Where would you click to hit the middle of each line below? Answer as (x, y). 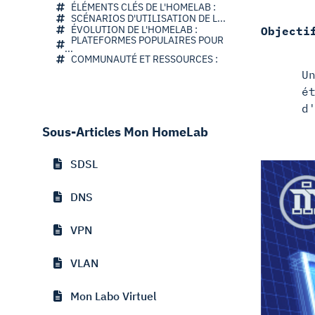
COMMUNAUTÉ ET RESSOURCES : (142, 59)
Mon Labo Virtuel (109, 296)
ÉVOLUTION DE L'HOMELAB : (131, 30)
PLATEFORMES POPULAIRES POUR (144, 40)
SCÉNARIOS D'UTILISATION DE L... (146, 18)
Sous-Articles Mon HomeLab (125, 132)
